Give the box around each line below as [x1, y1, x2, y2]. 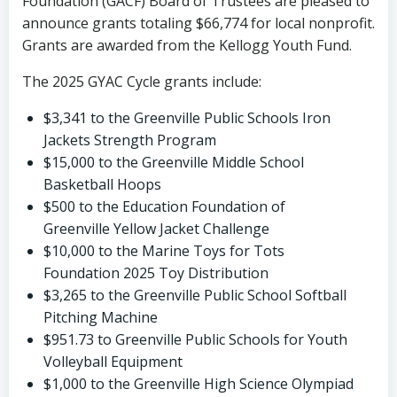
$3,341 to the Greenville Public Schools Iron [43, 107, 331, 128]
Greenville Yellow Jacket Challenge [43, 218, 269, 238]
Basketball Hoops [43, 174, 161, 194]
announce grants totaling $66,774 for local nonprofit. [22, 12, 375, 33]
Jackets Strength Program [43, 129, 216, 150]
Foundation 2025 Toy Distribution [43, 262, 269, 283]
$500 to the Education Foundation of [43, 196, 285, 216]
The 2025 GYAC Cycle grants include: [22, 71, 261, 91]
